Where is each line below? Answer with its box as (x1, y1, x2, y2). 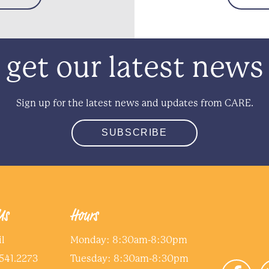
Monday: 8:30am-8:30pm (70, 234, 188, 246)
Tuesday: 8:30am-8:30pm (70, 252, 189, 264)
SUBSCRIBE (101, 127, 168, 138)
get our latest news (5, 50, 264, 85)
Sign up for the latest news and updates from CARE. (16, 97, 253, 109)
